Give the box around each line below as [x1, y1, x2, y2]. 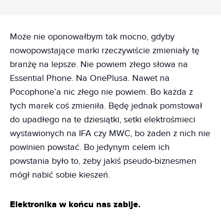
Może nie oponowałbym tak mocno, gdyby [10, 31, 175, 42]
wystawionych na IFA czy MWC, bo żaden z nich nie [10, 128, 210, 139]
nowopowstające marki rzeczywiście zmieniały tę [10, 45, 199, 56]
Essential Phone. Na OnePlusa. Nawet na [10, 73, 170, 83]
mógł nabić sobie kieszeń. [10, 169, 110, 180]
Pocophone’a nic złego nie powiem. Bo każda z [10, 86, 193, 97]
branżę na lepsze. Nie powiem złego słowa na [10, 59, 188, 70]
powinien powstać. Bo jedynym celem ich [10, 142, 170, 152]
